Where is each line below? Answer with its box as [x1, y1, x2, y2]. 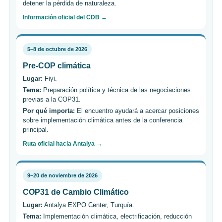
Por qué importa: [23, 107, 75, 114]
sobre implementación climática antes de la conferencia [23, 116, 182, 124]
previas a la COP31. [23, 95, 81, 103]
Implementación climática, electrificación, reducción [41, 212, 192, 220]
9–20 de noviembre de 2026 [27, 172, 98, 178]
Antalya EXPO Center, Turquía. [43, 201, 134, 209]
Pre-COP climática [23, 61, 91, 70]
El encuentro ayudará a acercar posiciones [75, 107, 199, 114]
